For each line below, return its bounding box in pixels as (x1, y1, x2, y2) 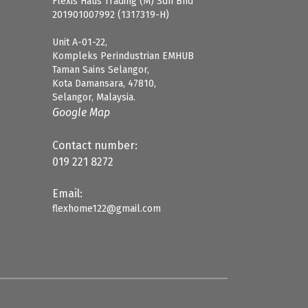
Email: (52, 187, 82, 200)
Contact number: (52, 139, 137, 152)
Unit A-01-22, (52, 36, 107, 48)
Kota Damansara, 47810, (52, 78, 156, 89)
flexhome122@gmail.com (52, 203, 161, 214)
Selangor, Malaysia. (52, 91, 135, 103)
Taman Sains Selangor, (52, 64, 149, 76)
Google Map (52, 106, 110, 119)
